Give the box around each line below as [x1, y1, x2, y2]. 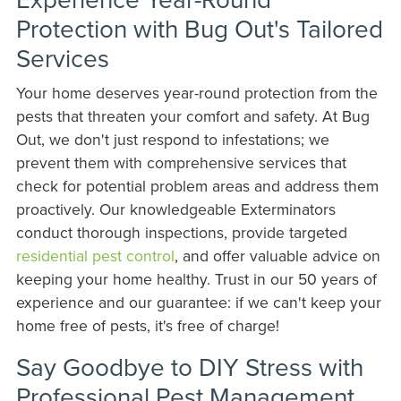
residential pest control [15, 244, 175, 268]
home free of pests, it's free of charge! [15, 314, 279, 337]
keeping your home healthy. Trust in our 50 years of [15, 268, 377, 291]
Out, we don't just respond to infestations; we [15, 128, 329, 151]
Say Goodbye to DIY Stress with [15, 349, 363, 385]
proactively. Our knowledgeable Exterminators [15, 198, 336, 221]
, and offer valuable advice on [174, 244, 380, 268]
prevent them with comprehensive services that [15, 151, 346, 175]
